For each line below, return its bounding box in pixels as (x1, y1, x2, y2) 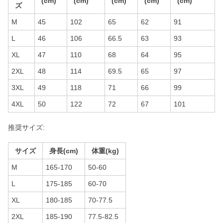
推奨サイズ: (8, 123, 45, 131)
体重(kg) (92, 147, 119, 155)
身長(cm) (49, 147, 78, 155)
